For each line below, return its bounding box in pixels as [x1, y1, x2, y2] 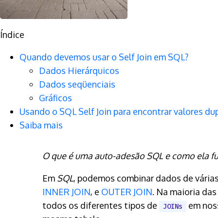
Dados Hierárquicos [39, 65, 119, 76]
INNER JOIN [42, 186, 91, 197]
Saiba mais [19, 119, 63, 130]
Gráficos [39, 92, 72, 103]
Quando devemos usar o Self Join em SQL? [19, 51, 188, 62]
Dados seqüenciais [39, 78, 115, 90]
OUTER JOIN [101, 186, 152, 197]
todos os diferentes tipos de [42, 200, 159, 211]
